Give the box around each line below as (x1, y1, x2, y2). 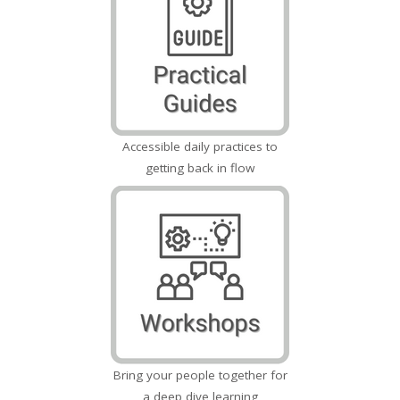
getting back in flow (146, 160, 254, 176)
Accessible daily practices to (122, 138, 278, 154)
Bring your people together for (112, 367, 287, 383)
